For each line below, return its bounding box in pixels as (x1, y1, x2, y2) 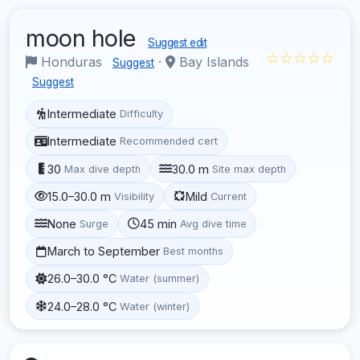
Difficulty (120, 108, 164, 121)
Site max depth (212, 162, 287, 175)
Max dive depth (64, 162, 141, 175)
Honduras (37, 53, 106, 70)
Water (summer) (120, 272, 200, 285)
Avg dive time (180, 217, 247, 230)
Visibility (114, 190, 155, 202)
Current (211, 190, 247, 202)
